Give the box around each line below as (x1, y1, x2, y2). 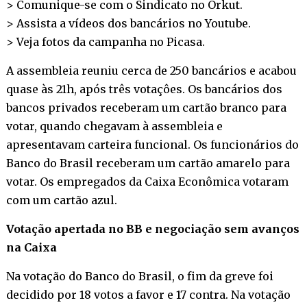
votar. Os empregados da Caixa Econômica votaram (5, 174, 288, 188)
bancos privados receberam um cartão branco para (5, 100, 286, 114)
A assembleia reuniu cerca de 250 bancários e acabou (5, 63, 297, 77)
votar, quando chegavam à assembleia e (5, 119, 223, 133)
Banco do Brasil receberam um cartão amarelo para (5, 156, 290, 170)
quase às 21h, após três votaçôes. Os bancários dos (5, 82, 282, 96)
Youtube (204, 16, 248, 30)
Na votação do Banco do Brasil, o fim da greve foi (5, 269, 273, 283)
